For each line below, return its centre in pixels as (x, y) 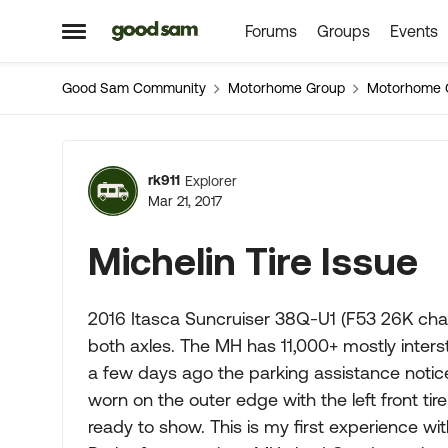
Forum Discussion (248, 167)
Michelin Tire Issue (253, 260)
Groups (343, 31)
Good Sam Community (134, 88)
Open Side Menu (128, 38)
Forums (270, 31)
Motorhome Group (286, 88)
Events (413, 31)
